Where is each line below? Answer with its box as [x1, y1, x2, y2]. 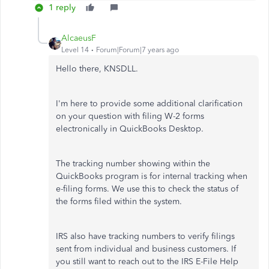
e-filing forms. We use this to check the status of [56, 183, 238, 194]
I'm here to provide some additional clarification [56, 98, 243, 109]
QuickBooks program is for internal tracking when [56, 171, 247, 181]
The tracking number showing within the [56, 158, 210, 169]
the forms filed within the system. [56, 196, 182, 207]
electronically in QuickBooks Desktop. [56, 123, 204, 134]
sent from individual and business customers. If [56, 243, 236, 254]
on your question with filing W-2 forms [56, 110, 204, 121]
